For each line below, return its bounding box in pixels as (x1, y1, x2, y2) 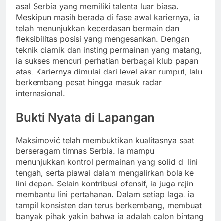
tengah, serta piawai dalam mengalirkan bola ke (16, 167, 194, 178)
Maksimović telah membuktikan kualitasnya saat (16, 135, 194, 145)
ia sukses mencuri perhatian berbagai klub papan (16, 55, 198, 66)
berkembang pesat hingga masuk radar (16, 77, 162, 87)
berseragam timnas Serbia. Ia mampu (16, 146, 154, 156)
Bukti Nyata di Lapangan (16, 110, 155, 125)
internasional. (16, 88, 65, 98)
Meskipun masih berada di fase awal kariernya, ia (16, 12, 200, 22)
